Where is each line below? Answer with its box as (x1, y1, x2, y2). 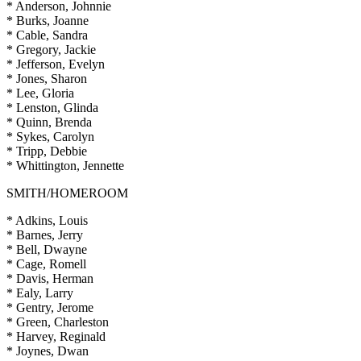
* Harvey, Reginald (6, 329, 106, 343)
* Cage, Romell (6, 256, 86, 271)
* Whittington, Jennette (6, 158, 124, 172)
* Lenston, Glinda (6, 100, 98, 114)
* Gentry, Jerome (6, 300, 93, 314)
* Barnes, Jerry (6, 227, 83, 242)
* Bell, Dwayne (6, 242, 87, 256)
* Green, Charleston (6, 314, 109, 329)
